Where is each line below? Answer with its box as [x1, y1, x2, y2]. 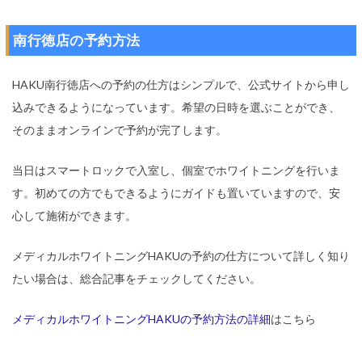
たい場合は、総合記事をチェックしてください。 [12, 271, 261, 285]
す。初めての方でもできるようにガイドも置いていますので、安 [12, 185, 340, 200]
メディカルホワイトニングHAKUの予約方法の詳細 [12, 311, 271, 326]
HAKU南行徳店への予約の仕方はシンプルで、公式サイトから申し [12, 77, 350, 91]
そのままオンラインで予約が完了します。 [12, 122, 227, 137]
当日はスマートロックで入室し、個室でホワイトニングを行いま [12, 162, 340, 177]
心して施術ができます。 [12, 208, 137, 222]
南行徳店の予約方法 [13, 31, 141, 48]
